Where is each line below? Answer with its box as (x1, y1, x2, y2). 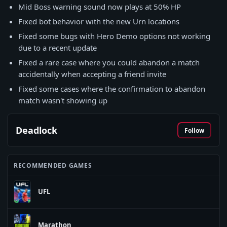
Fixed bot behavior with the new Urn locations (18, 16, 179, 26)
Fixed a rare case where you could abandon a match (18, 57, 200, 67)
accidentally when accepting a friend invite (18, 69, 166, 79)
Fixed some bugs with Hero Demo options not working (18, 31, 210, 41)
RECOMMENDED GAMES (14, 161, 92, 170)
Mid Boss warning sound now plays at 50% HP (18, 2, 181, 12)
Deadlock (16, 124, 57, 136)
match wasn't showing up (18, 95, 107, 105)
